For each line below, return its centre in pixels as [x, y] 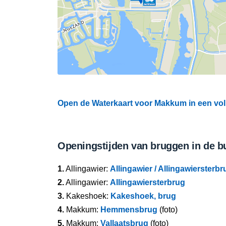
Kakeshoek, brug [143, 196]
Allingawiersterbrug [148, 182]
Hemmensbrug [129, 210]
